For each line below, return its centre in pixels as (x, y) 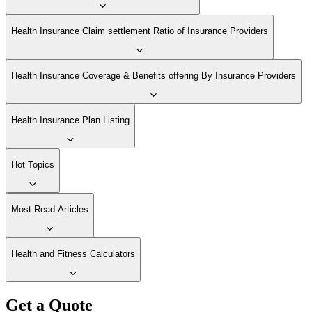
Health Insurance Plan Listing (70, 120)
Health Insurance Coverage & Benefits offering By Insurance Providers (154, 76)
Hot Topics (33, 165)
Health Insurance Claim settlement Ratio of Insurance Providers (140, 31)
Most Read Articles (50, 210)
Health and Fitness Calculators (73, 254)
